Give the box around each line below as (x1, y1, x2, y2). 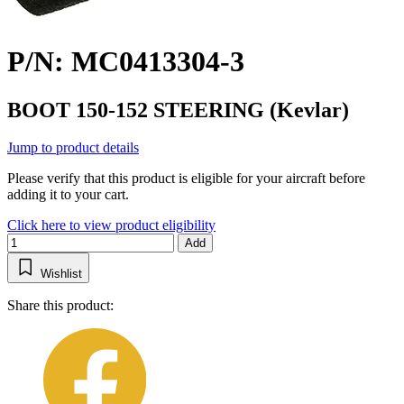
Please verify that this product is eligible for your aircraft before (7, 170, 365, 187)
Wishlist (41, 267, 82, 281)
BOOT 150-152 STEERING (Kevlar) (7, 97, 349, 122)
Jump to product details (7, 140, 139, 156)
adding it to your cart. (7, 187, 129, 203)
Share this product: (7, 298, 114, 314)
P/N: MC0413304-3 (7, 45, 244, 78)
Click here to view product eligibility (7, 217, 216, 234)
